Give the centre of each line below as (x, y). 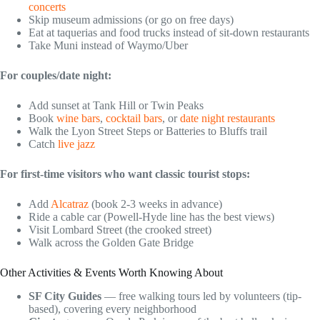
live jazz (76, 144)
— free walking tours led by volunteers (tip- (201, 296)
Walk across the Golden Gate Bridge (111, 242)
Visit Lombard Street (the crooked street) (120, 229)
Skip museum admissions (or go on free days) (131, 19)
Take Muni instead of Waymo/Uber (108, 45)
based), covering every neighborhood (112, 309)
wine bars (78, 118)
